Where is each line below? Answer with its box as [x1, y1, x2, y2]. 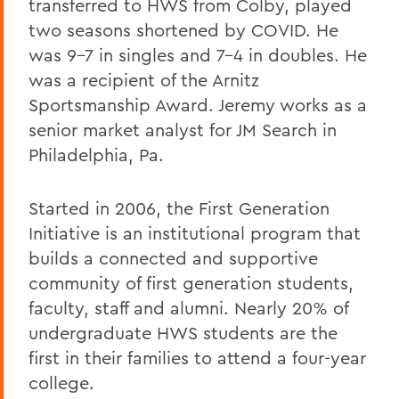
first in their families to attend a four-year [28, 346, 366, 369]
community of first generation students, [28, 271, 354, 294]
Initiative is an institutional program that [28, 221, 361, 244]
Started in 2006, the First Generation [28, 196, 330, 219]
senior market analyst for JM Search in [28, 118, 337, 141]
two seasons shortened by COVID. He [28, 18, 338, 41]
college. [28, 370, 94, 394]
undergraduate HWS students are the [28, 321, 338, 344]
